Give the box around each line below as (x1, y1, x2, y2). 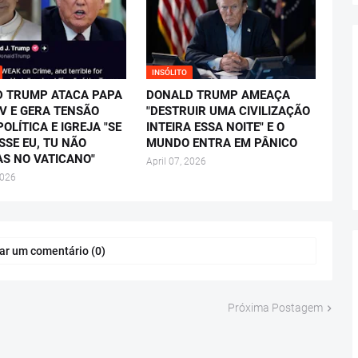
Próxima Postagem (227, 301, 323, 315)
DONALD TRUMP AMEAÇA (145, 88, 290, 103)
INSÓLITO (151, 68, 187, 78)
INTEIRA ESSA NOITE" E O (145, 120, 284, 135)
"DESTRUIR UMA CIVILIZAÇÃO (145, 104, 310, 119)
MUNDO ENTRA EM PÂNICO (145, 136, 297, 151)
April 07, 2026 (145, 156, 206, 168)
